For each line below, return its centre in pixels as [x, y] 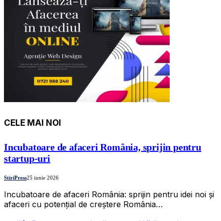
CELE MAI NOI [33, 123]
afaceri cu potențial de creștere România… [83, 204]
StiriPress [15, 177]
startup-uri [27, 159]
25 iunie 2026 [43, 177]
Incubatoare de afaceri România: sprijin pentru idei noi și [109, 194]
